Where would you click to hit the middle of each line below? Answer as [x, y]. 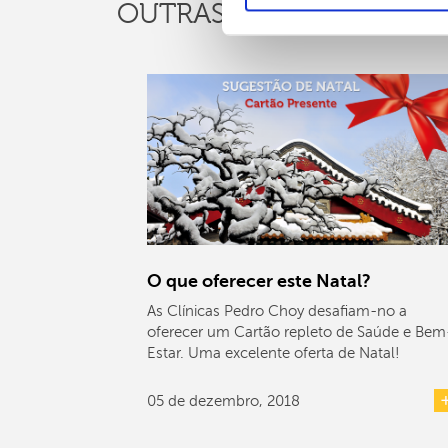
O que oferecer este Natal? [259, 280]
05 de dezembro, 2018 [223, 400]
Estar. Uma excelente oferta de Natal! [273, 352]
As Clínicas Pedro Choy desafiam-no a [277, 310]
